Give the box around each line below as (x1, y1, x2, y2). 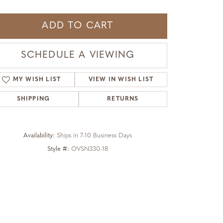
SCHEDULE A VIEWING (20, 50, 135, 60)
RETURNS (107, 96, 139, 102)
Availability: (23, 132, 55, 139)
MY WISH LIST (12, 76, 61, 83)
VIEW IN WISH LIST (88, 76, 154, 83)
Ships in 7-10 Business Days (57, 132, 132, 139)
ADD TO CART (42, 21, 113, 31)
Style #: (47, 145, 69, 152)
